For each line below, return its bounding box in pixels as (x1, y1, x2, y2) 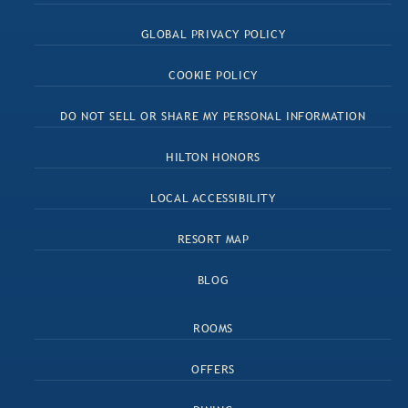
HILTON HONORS (166, 148, 260, 165)
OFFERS (191, 360, 235, 377)
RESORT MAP (177, 229, 250, 247)
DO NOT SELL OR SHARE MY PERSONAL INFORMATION (60, 107, 366, 124)
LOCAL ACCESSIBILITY (150, 189, 276, 206)
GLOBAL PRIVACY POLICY (140, 25, 286, 42)
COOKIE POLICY (168, 66, 258, 83)
